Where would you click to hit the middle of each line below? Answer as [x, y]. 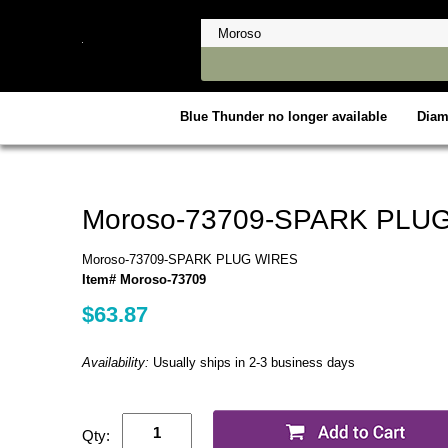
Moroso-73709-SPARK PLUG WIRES [190, 259]
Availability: [117, 362]
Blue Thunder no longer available [283, 116]
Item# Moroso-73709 [144, 279]
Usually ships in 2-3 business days [254, 362]
